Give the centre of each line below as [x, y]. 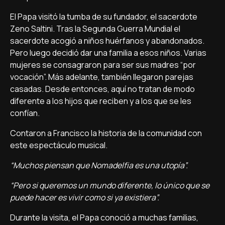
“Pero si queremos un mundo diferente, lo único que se [110, 185]
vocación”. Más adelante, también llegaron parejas [102, 77]
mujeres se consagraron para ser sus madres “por [103, 65]
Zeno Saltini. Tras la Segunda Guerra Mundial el [95, 29]
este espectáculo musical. [59, 145]
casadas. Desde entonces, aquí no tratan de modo [102, 89]
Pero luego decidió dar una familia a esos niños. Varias [108, 53]
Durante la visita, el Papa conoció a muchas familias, [104, 217]
